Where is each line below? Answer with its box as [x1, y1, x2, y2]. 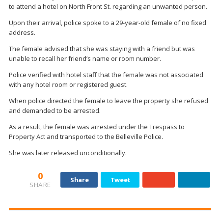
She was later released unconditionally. [9, 148, 127, 158]
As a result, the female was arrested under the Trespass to [9, 122, 185, 132]
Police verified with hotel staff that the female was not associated [9, 70, 203, 80]
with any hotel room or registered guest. [9, 80, 128, 89]
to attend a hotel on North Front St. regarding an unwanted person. [9, 2, 207, 11]
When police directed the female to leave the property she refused [9, 96, 208, 106]
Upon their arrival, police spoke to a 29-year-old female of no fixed [9, 18, 206, 27]
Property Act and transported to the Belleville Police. [9, 132, 163, 141]
